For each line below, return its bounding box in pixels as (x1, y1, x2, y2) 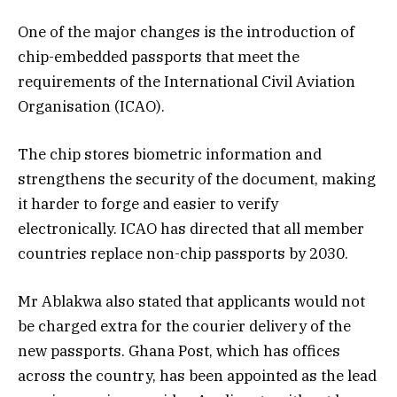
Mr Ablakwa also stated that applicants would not (18, 292, 365, 312)
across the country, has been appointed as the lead (18, 366, 377, 386)
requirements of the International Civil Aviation (18, 71, 355, 91)
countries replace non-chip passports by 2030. (18, 243, 348, 263)
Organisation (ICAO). (18, 96, 165, 116)
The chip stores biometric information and (18, 144, 322, 164)
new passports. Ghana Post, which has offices (18, 341, 340, 362)
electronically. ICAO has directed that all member (18, 218, 364, 238)
